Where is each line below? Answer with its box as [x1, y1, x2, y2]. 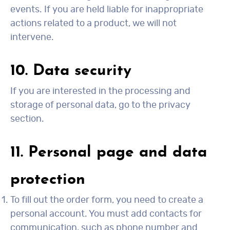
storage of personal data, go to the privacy [10, 101, 190, 110]
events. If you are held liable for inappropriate [10, 5, 203, 14]
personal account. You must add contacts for [10, 209, 202, 219]
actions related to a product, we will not [10, 19, 177, 28]
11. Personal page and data [10, 145, 207, 161]
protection [10, 172, 85, 188]
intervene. [10, 33, 54, 42]
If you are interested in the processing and [10, 87, 190, 96]
